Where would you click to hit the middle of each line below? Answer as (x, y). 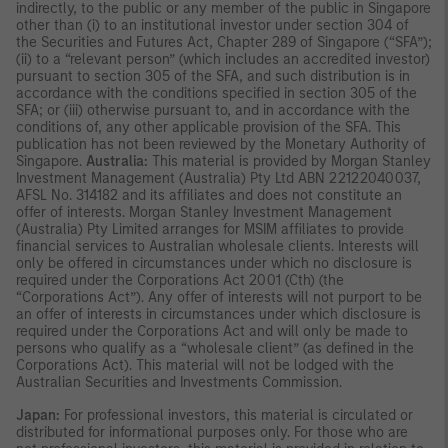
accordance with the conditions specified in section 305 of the (216, 94)
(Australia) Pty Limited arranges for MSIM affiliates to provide (210, 230)
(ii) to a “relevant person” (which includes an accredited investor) (223, 60)
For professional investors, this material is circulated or (236, 416)
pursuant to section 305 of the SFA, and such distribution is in (213, 77)
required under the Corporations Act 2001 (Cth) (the (180, 281)
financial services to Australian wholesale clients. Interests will (217, 247)
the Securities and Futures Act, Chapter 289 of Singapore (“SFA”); (224, 43)
